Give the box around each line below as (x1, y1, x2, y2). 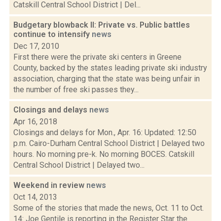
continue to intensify (13, 30, 92, 39)
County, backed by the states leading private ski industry (13, 63, 207, 73)
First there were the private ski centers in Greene (13, 52, 182, 62)
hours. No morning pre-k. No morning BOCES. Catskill (13, 149, 194, 159)
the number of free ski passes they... (13, 85, 139, 94)
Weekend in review (13, 181, 86, 190)
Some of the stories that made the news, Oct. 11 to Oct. (13, 203, 204, 213)
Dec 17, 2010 (13, 41, 59, 51)
